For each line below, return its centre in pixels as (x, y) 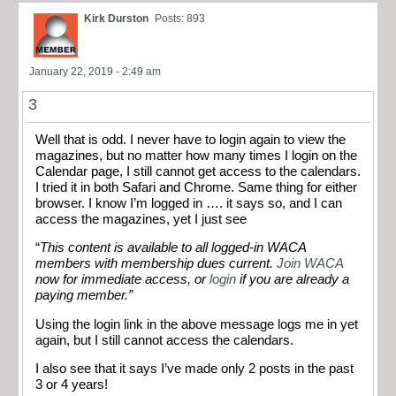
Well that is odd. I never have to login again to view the (190, 139)
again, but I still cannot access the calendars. (164, 340)
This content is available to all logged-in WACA (173, 248)
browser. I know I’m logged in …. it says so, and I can (189, 203)
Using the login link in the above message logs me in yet (197, 324)
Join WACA (310, 264)
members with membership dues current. (156, 264)
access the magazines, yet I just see (141, 219)
